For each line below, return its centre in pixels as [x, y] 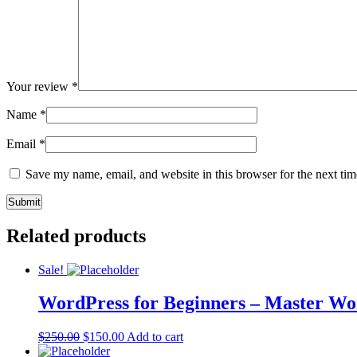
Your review [39, 86]
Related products [76, 235]
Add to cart [155, 337]
